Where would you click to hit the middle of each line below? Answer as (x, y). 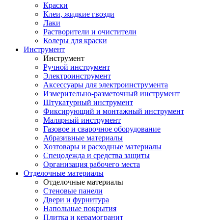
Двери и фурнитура (76, 200)
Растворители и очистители (90, 32)
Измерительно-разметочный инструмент (111, 94)
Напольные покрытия (80, 208)
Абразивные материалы (83, 138)
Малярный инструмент (82, 120)
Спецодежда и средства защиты (96, 155)
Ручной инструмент (77, 67)
